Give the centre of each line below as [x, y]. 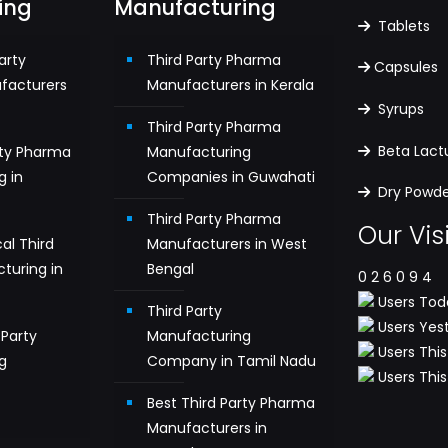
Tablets [402, 25]
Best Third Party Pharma [231, 403]
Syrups [399, 108]
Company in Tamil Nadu [232, 361]
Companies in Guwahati [231, 177]
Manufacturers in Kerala [231, 85]
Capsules [406, 67]
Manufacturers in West [227, 244]
